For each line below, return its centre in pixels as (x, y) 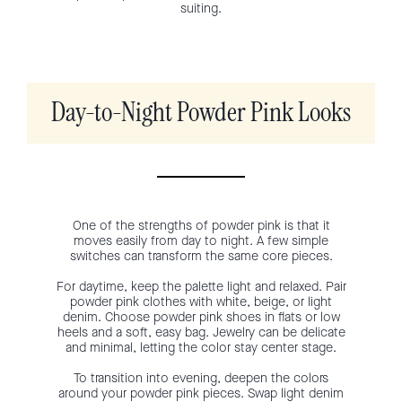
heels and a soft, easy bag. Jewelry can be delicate (201, 332)
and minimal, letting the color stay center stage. (201, 347)
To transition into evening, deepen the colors (201, 378)
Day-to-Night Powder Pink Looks (201, 113)
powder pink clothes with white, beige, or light (201, 301)
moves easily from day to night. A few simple (201, 240)
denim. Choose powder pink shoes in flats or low (201, 317)
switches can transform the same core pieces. (201, 256)
